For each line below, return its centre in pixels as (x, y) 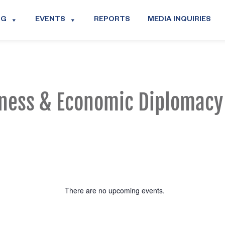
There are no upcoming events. (115, 191)
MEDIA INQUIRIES (179, 20)
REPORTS (112, 20)
